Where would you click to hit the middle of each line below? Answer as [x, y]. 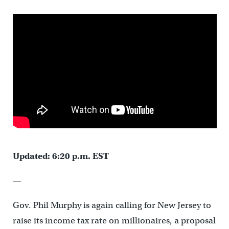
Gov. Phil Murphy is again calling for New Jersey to [112, 205]
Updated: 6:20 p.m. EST [61, 156]
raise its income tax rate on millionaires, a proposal [114, 221]
